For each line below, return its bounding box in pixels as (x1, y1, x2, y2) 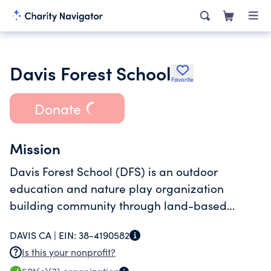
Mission (10, 138, 60, 158)
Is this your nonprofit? (22, 246, 116, 258)
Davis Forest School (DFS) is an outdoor (10, 163, 218, 179)
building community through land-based (10, 197, 227, 213)
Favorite (171, 75, 194, 83)
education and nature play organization (10, 180, 224, 196)
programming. (10, 214, 87, 230)
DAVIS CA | (10, 229, 59, 241)
